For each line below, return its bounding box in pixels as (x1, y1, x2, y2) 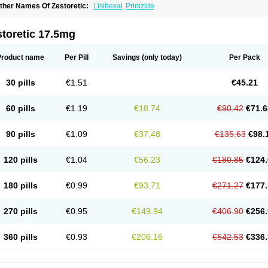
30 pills (5, 78, 35, 87)
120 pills (3, 155, 38, 165)
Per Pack (229, 53, 260, 62)
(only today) (140, 53, 182, 62)
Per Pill (65, 53, 89, 62)
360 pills (3, 232, 38, 242)
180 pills (3, 181, 38, 190)
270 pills (3, 206, 38, 216)
